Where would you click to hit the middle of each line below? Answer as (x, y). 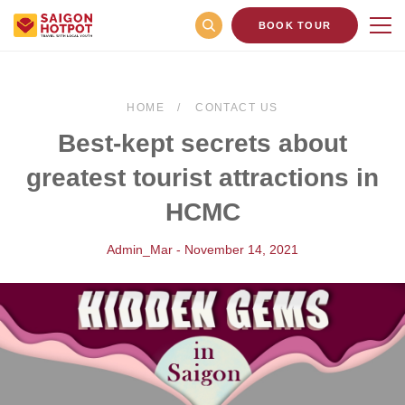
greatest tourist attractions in (202, 178)
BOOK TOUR (295, 25)
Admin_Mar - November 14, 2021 (202, 250)
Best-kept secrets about (202, 143)
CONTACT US (237, 108)
